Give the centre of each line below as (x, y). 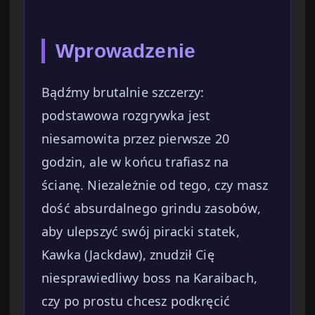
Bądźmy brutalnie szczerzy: (123, 92)
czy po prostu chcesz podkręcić (136, 301)
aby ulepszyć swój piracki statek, (141, 232)
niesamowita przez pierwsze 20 (136, 139)
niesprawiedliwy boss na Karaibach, (149, 278)
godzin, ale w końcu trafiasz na (135, 162)
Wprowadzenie (126, 51)
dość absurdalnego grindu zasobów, (151, 208)
